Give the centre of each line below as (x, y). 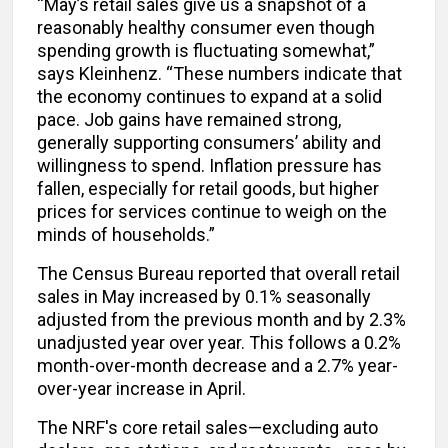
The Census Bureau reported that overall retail (218, 274)
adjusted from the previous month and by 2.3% (221, 320)
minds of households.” (126, 235)
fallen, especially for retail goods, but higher (208, 189)
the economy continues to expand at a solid (209, 97)
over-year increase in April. (141, 389)
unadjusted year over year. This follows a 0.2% (219, 343)
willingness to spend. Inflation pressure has (209, 166)
